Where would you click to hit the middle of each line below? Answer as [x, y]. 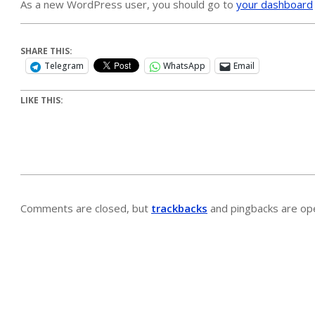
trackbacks [179, 208]
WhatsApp [184, 66]
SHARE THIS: [46, 51]
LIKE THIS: [42, 100]
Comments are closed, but [86, 208]
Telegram [64, 66]
